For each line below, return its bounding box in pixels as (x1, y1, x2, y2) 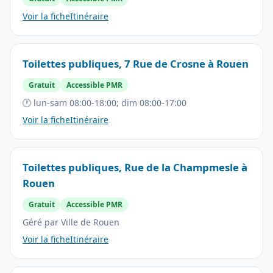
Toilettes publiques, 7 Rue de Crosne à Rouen (23, 57, 249, 71)
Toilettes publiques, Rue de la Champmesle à (23, 160, 247, 175)
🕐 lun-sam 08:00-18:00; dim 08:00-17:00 (23, 96, 186, 108)
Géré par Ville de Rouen (23, 216, 119, 228)
